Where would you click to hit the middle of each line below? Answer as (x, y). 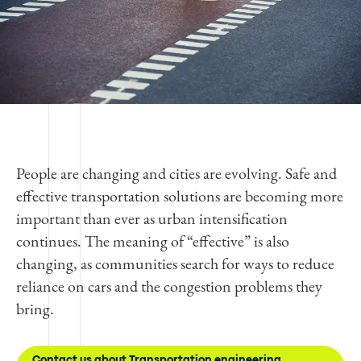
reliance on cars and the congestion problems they (169, 286)
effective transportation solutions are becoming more (180, 195)
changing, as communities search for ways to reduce (175, 263)
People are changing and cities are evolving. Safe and (176, 173)
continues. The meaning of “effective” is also (153, 241)
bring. (35, 308)
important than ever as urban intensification (152, 218)
